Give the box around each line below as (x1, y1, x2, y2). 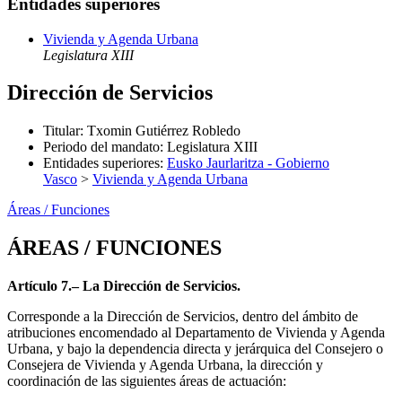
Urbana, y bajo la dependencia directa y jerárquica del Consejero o (7, 341, 383, 357)
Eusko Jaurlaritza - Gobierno (167, 155, 329, 171)
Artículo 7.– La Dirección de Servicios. (7, 278, 240, 294)
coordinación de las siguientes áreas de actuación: (7, 373, 286, 389)
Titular (43, 123, 80, 139)
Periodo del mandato (43, 139, 160, 155)
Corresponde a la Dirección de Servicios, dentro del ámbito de (7, 309, 358, 325)
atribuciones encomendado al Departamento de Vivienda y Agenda (7, 325, 385, 341)
